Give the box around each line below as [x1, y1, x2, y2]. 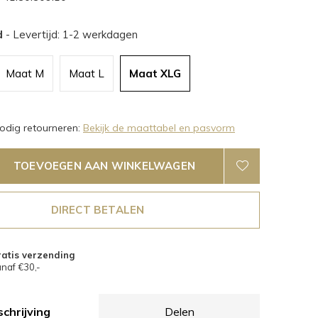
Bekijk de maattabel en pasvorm [83, 121, 235, 134]
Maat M [6, 67, 44, 80]
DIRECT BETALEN [50, 203, 145, 216]
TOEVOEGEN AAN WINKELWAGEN [13, 159, 195, 172]
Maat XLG [129, 67, 181, 80]
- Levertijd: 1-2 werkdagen [6, 28, 138, 41]
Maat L [69, 67, 104, 80]
